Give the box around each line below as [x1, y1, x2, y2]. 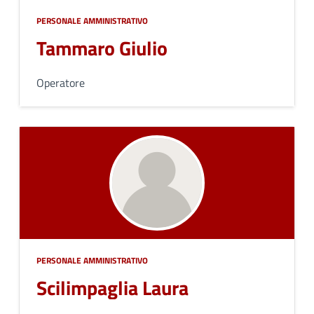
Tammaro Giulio [36, 33, 168, 63]
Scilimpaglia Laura [36, 273, 189, 303]
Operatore [36, 74, 85, 91]
